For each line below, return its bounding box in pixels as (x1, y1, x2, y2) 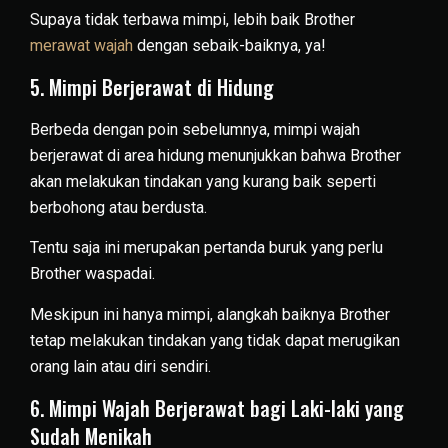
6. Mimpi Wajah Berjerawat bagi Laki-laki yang (30, 393, 404, 424)
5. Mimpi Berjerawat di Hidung (30, 72, 274, 102)
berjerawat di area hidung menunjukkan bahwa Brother (30, 146, 401, 165)
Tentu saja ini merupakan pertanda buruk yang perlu (30, 238, 383, 258)
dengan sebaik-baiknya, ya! (133, 35, 326, 55)
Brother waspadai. (30, 264, 155, 284)
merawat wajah (30, 35, 133, 55)
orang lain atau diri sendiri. (30, 356, 211, 376)
